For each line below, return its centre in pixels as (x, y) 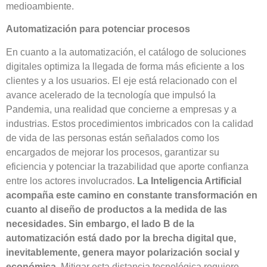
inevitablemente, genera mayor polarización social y (123, 252)
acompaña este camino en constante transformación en (132, 195)
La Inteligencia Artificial (189, 181)
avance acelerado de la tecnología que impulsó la (111, 95)
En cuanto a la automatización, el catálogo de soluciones (126, 52)
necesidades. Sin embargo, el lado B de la (100, 223)
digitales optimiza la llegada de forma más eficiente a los (125, 66)
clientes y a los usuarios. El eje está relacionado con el (122, 80)
